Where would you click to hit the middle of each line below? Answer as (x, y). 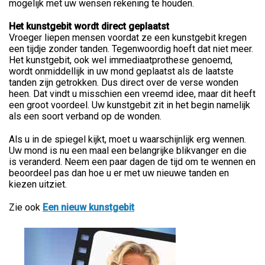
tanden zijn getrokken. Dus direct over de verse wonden (124, 82)
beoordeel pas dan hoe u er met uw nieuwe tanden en (119, 173)
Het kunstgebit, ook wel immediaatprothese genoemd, (121, 60)
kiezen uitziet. (38, 184)
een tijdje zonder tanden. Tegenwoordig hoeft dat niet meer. (131, 49)
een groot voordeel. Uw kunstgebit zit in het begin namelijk (130, 105)
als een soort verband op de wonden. (85, 116)
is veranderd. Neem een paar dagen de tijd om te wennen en (132, 161)
